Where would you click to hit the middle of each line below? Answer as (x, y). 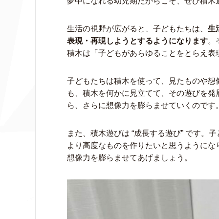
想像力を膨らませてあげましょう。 (130, 157)
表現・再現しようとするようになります (137, 41)
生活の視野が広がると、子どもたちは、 (137, 28)
